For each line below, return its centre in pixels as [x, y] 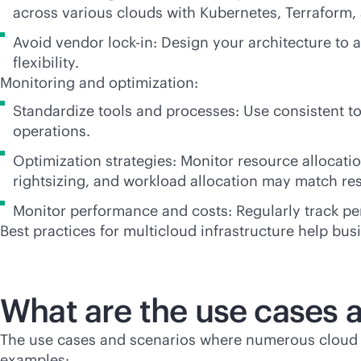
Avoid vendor [60, 42]
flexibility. [46, 62]
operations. [52, 131]
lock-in [131, 42]
